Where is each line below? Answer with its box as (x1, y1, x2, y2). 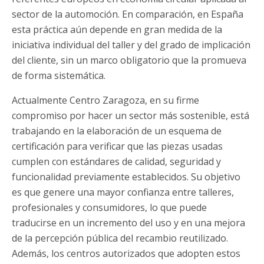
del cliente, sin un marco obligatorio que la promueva (12, 54, 246, 67)
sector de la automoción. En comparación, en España (12, 8, 243, 21)
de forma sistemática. (12, 69, 105, 82)
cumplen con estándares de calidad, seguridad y (12, 155, 221, 169)
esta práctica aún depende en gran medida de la (12, 23, 222, 37)
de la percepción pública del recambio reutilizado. (12, 232, 228, 245)
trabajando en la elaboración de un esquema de (12, 124, 222, 138)
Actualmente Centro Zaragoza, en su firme (12, 94, 199, 107)
